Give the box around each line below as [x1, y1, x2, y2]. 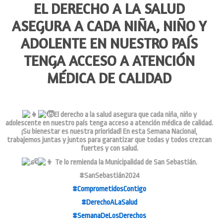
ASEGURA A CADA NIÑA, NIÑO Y [12, 17, 207, 35]
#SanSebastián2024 [79, 171, 140, 180]
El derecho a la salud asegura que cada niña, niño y [54, 111, 197, 119]
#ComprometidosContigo [72, 185, 147, 194]
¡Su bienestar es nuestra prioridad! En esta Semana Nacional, [21, 127, 198, 136]
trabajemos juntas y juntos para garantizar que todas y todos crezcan [7, 136, 212, 145]
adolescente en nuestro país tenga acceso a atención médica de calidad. [5, 119, 214, 128]
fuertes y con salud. [80, 144, 138, 153]
